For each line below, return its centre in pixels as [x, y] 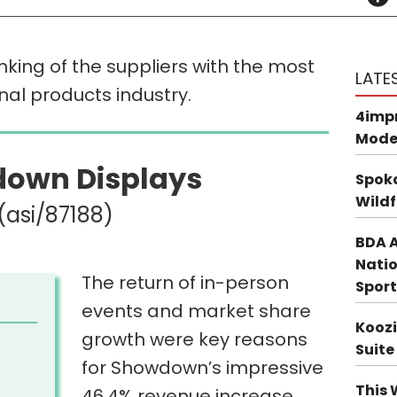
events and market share [197, 311]
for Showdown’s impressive [203, 368]
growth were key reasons [195, 340]
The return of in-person [186, 283]
